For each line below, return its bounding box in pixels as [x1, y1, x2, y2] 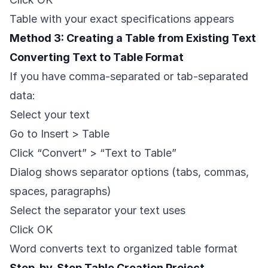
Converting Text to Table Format [10, 51, 184, 64]
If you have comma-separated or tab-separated [10, 70, 248, 83]
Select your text [10, 108, 90, 121]
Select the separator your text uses [10, 204, 185, 217]
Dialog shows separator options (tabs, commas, [10, 166, 249, 179]
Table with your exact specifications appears [10, 13, 234, 26]
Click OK [10, 223, 53, 236]
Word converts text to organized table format [10, 242, 237, 255]
